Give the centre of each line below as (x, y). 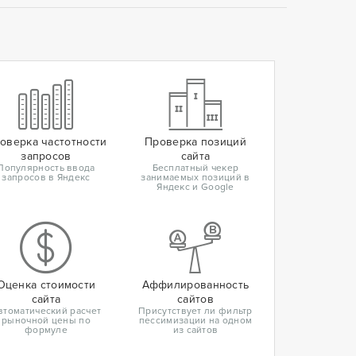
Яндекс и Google (195, 188)
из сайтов (195, 331)
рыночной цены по (46, 321)
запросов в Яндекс (46, 178)
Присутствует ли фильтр (195, 311)
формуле (46, 331)
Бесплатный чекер (195, 168)
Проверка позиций (195, 142)
